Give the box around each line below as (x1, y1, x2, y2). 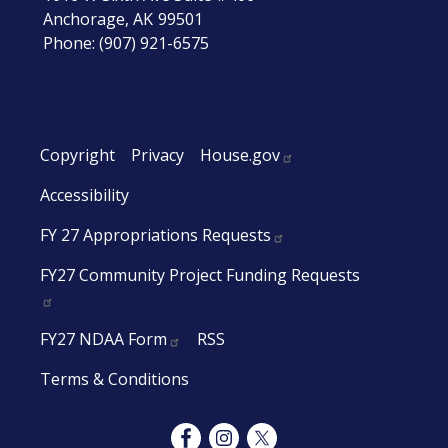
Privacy (131, 144, 184, 166)
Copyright (40, 144, 115, 166)
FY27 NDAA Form (40, 328, 167, 350)
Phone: (43, 32, 100, 54)
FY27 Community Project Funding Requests (40, 264, 360, 286)
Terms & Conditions (40, 368, 189, 390)
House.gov (200, 144, 280, 166)
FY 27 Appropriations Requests (40, 224, 271, 246)
